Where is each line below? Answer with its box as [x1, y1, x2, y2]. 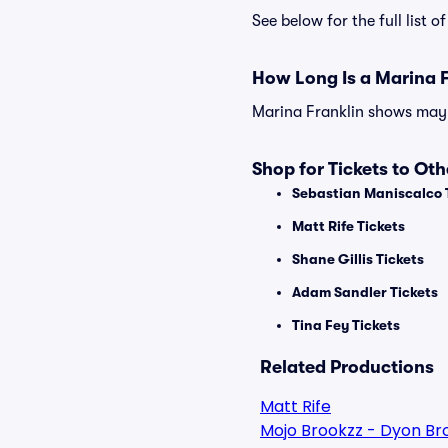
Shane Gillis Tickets [292, 251, 424, 267]
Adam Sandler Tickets [292, 284, 438, 300]
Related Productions [260, 357, 434, 377]
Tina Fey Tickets [292, 317, 400, 333]
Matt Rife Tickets [292, 218, 405, 234]
